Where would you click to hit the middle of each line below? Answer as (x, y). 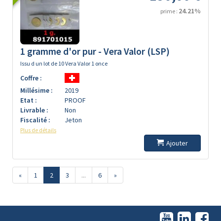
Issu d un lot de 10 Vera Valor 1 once (64, 63)
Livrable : (34, 110)
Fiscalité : (35, 120)
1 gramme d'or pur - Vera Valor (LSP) (95, 51)
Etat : (29, 100)
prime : (169, 11)
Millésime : (37, 90)
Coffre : (31, 78)
